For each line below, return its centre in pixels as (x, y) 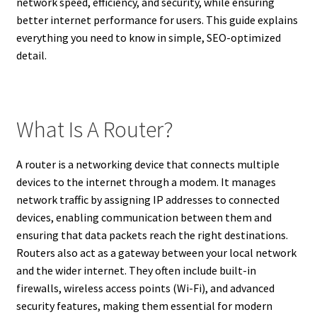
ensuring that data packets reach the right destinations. (152, 235)
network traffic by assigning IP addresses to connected (148, 199)
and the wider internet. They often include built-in (136, 270)
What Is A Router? (94, 130)
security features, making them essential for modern (144, 305)
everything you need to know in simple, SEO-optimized (148, 38)
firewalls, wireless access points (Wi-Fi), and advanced (145, 288)
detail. (31, 56)
